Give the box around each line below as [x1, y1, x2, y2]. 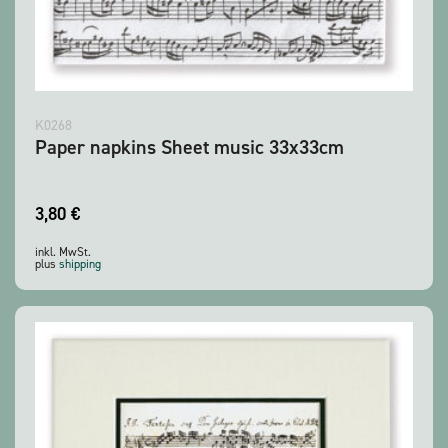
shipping [59, 256, 101, 273]
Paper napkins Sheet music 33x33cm [35, 134, 344, 161]
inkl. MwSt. [35, 244, 91, 261]
